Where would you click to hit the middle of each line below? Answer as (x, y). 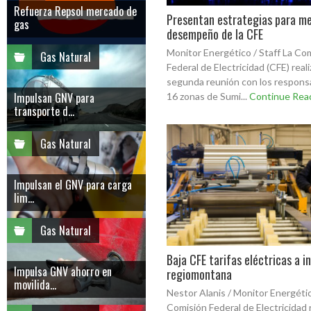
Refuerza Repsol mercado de (75, 11)
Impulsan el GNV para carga (73, 185)
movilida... (35, 285)
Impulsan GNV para (54, 98)
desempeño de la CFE (215, 34)
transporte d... (44, 111)
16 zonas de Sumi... (208, 96)
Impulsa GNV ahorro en (63, 271)
